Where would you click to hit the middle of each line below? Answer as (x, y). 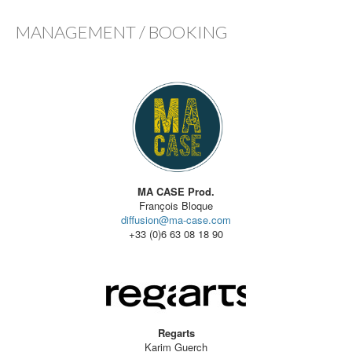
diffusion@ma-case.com (176, 219)
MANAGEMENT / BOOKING (122, 31)
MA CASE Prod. (176, 191)
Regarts (176, 332)
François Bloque (176, 205)
